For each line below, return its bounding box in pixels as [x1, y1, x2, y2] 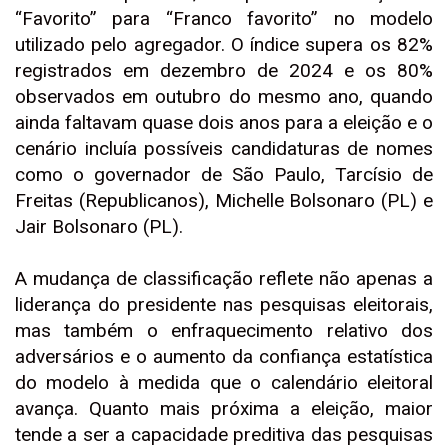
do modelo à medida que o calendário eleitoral [15, 371, 433, 394]
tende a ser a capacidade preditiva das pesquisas [15, 423, 433, 446]
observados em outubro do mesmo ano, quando [15, 85, 433, 108]
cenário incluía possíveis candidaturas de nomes [15, 137, 433, 160]
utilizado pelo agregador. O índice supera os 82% [15, 33, 433, 56]
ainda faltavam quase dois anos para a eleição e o [15, 111, 433, 134]
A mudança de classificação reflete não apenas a [15, 267, 433, 290]
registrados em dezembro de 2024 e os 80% [15, 59, 433, 82]
